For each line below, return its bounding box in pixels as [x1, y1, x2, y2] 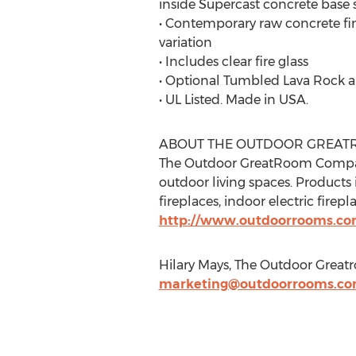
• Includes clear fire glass [158, 53, 308, 69]
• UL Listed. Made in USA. [158, 91, 308, 107]
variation [158, 34, 212, 50]
